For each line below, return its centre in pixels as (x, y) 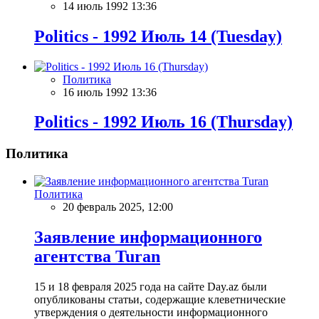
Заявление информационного (148, 237)
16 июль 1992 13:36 (110, 92)
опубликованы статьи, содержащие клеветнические (160, 299)
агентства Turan (97, 256)
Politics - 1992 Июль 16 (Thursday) (163, 122)
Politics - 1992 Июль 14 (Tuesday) (158, 36)
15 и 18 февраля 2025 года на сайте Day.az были (151, 286)
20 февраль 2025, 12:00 (118, 207)
